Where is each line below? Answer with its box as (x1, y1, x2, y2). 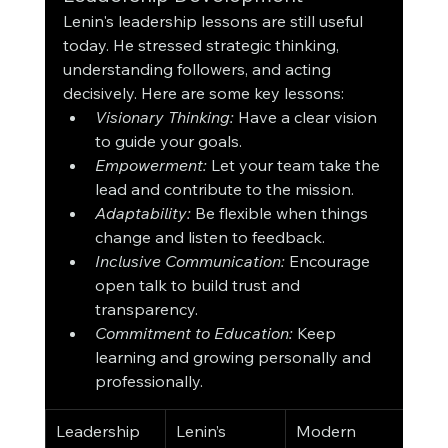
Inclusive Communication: (94, 251, 285, 272)
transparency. (94, 299, 198, 320)
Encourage (284, 251, 374, 272)
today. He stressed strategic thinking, (62, 35, 343, 56)
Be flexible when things (190, 203, 372, 224)
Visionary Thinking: (94, 107, 234, 128)
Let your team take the (206, 155, 384, 176)
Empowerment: (94, 155, 207, 176)
